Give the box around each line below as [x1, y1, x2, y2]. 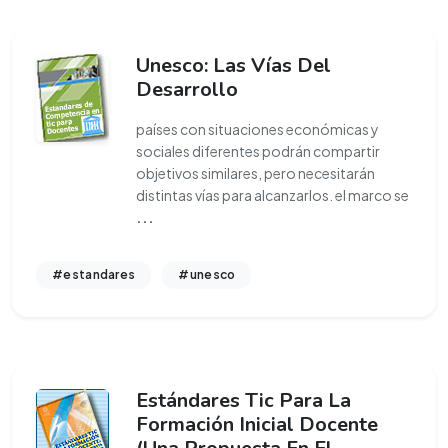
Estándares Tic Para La [136, 387, 351, 414]
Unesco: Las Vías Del [136, 52, 331, 79]
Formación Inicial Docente [136, 411, 378, 438]
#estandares [52, 267, 136, 282]
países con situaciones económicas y [136, 120, 379, 138]
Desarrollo [136, 76, 238, 103]
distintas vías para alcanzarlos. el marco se [136, 186, 409, 204]
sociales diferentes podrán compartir [136, 142, 380, 160]
